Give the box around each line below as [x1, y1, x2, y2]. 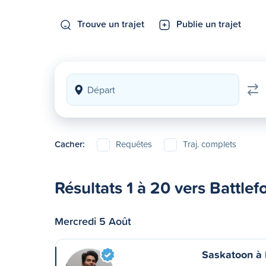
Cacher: [55, 138, 85, 150]
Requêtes [116, 138, 152, 150]
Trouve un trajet [77, 17, 144, 30]
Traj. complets [183, 138, 236, 150]
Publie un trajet [176, 17, 241, 30]
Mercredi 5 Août [55, 213, 131, 229]
